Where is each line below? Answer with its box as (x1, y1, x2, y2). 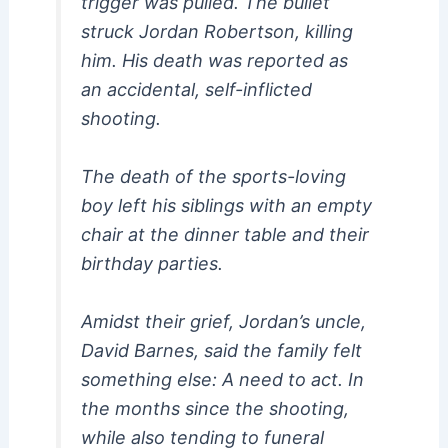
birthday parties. (80, 253, 223, 275)
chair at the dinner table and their (80, 224, 369, 246)
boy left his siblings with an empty (80, 195, 372, 217)
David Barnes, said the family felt (80, 340, 362, 362)
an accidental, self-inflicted (80, 79, 312, 101)
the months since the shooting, (80, 398, 349, 420)
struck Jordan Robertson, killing (80, 21, 353, 43)
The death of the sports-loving (80, 166, 346, 188)
